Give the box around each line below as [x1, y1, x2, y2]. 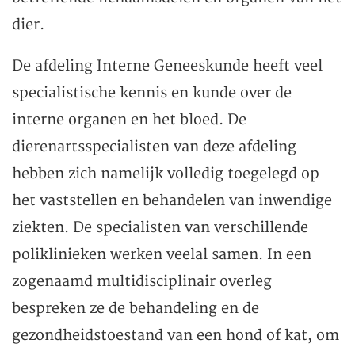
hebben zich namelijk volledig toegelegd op [12, 165, 319, 184]
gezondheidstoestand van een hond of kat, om [12, 326, 339, 345]
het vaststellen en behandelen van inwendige [12, 192, 332, 211]
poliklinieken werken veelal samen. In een [12, 246, 311, 265]
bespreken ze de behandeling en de [12, 300, 259, 319]
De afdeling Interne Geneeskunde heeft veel [12, 57, 323, 76]
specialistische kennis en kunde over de [12, 84, 292, 103]
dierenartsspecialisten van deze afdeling [12, 138, 296, 157]
